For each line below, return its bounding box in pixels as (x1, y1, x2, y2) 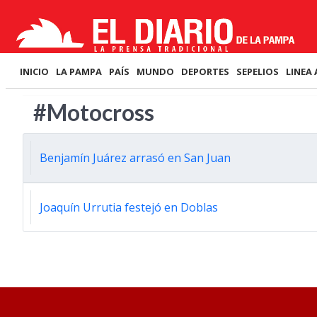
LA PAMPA (56, 65, 102, 78)
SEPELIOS (236, 65, 279, 78)
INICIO (20, 65, 49, 78)
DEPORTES (181, 65, 229, 78)
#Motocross (33, 98, 154, 126)
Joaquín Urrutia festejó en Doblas (40, 200, 218, 215)
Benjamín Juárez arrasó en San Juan (40, 150, 231, 166)
